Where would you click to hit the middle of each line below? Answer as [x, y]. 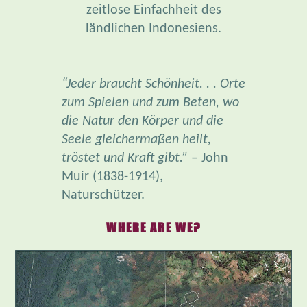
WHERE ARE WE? [153, 227]
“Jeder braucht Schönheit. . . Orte [153, 84]
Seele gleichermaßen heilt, [136, 139]
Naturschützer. [103, 195]
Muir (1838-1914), [112, 176]
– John [208, 158]
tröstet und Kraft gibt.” [125, 158]
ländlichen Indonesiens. [153, 28]
